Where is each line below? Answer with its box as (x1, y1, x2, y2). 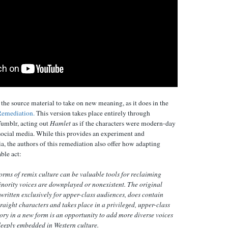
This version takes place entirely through (36, 108, 150, 118)
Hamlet (50, 118, 71, 128)
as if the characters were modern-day (71, 118, 176, 128)
